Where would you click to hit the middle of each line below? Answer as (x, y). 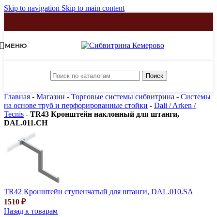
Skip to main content (93, 8)
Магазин (51, 97)
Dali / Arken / (175, 105)
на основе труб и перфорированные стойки (76, 105)
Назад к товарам (31, 211)
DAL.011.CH (26, 123)
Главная (17, 97)
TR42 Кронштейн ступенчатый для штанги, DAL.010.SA (99, 192)
